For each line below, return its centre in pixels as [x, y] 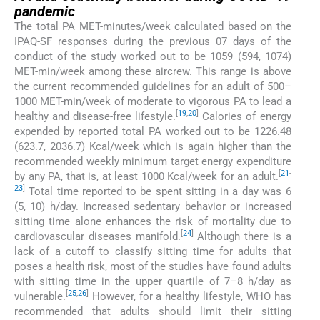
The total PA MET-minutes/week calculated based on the [153, 26]
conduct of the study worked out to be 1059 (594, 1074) [153, 56]
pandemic [45, 11]
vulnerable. [40, 296]
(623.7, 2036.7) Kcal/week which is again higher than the [153, 146]
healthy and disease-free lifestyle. [95, 116]
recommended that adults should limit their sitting [153, 311]
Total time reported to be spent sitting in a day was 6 [158, 191]
